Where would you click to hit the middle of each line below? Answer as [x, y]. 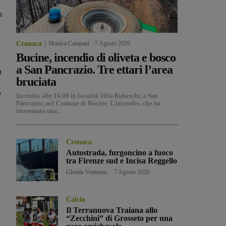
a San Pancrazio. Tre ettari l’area [94, 70]
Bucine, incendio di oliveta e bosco [96, 58]
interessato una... [39, 111]
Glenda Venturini [87, 172]
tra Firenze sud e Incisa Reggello [122, 161]
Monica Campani [69, 44]
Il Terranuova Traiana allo [112, 210]
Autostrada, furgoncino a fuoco [120, 153]
